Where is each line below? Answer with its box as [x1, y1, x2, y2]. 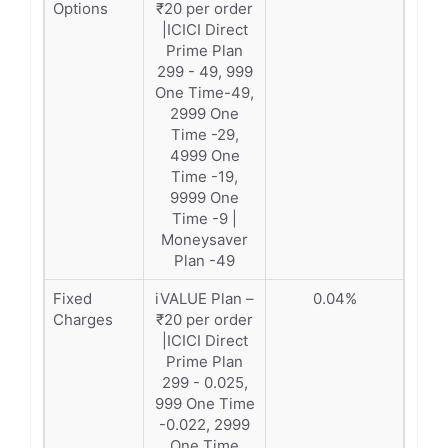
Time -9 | [172, 209, 237, 228]
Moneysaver [161, 230, 248, 249]
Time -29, [170, 125, 239, 144]
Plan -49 [174, 251, 235, 270]
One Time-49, [155, 83, 254, 102]
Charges [53, 310, 113, 329]
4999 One [169, 146, 240, 165]
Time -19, [171, 167, 238, 186]
